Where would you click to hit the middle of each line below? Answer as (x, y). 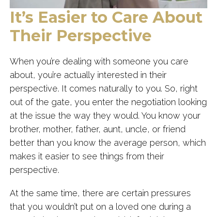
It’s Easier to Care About (106, 17)
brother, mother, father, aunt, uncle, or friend (98, 129)
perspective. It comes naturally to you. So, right (104, 88)
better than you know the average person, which (108, 142)
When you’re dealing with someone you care (99, 61)
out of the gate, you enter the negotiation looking (108, 102)
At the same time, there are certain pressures (100, 193)
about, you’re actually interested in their (88, 75)
